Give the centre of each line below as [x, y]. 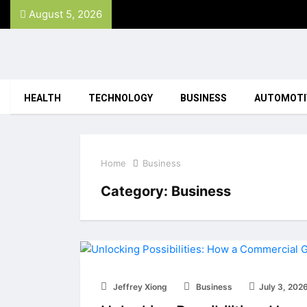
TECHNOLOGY [121, 98]
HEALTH [42, 98]
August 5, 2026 [64, 14]
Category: [136, 191]
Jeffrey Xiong [139, 286]
